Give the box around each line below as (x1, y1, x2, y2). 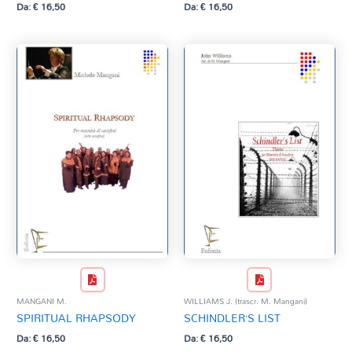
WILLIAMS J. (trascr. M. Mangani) (184, 292, 307, 309)
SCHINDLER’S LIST (184, 306, 280, 328)
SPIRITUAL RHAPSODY (16, 306, 137, 328)
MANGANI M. (16, 292, 68, 309)
